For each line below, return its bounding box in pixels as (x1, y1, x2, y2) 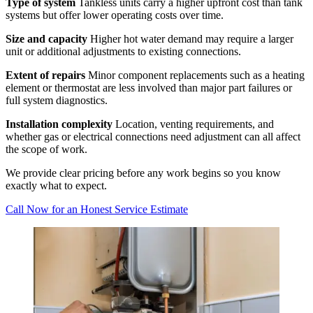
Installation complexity (6, 117, 112, 130)
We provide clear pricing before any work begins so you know (6, 166, 281, 179)
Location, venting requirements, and (112, 117, 274, 130)
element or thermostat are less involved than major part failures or (6, 81, 292, 94)
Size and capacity (6, 32, 87, 45)
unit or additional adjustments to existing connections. (6, 45, 241, 57)
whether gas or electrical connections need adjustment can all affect (6, 130, 300, 143)
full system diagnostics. (6, 94, 108, 106)
